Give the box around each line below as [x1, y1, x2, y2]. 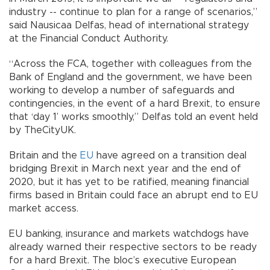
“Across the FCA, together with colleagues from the [9, 58, 252, 69]
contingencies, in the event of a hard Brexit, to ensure [9, 98, 260, 108]
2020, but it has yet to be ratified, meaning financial [9, 177, 249, 187]
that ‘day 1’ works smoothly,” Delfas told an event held [9, 111, 258, 122]
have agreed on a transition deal [93, 150, 246, 160]
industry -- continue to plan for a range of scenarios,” [9, 7, 257, 17]
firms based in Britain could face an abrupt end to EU [9, 190, 258, 200]
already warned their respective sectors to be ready [9, 242, 257, 252]
